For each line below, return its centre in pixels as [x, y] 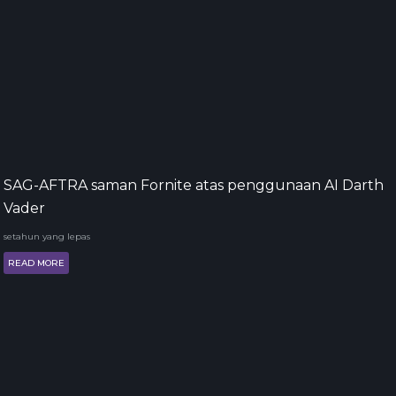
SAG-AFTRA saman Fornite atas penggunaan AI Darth [194, 185]
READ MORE [36, 263]
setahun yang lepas [47, 236]
